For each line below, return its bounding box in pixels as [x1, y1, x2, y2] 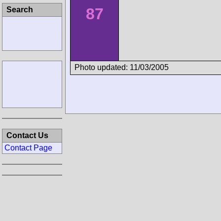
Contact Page [4, 144, 52, 152]
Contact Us [6, 131, 48, 140]
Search [6, 5, 33, 14]
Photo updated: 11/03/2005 [74, 63, 169, 72]
